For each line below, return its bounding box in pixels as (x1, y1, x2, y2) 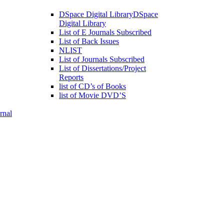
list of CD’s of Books (59, 82, 126, 91)
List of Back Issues (59, 37, 119, 46)
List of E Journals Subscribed (59, 28, 151, 37)
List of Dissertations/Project (59, 64, 146, 73)
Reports (59, 73, 83, 82)
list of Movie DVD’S (59, 91, 126, 100)
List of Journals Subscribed (59, 55, 144, 64)
